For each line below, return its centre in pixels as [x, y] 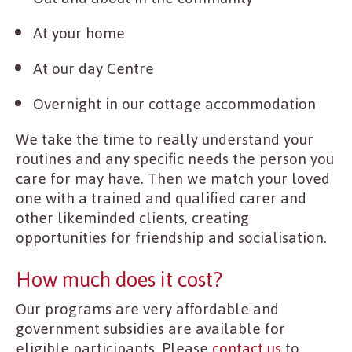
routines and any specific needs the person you [175, 159]
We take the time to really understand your [165, 140]
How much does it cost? [119, 280]
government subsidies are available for [150, 329]
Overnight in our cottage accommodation [174, 104]
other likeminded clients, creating [132, 218]
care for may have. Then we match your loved [173, 179]
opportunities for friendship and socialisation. [171, 238]
